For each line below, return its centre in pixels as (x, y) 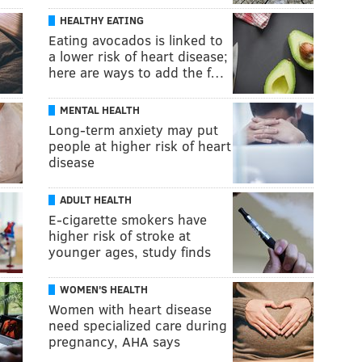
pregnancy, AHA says (114, 341)
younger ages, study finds (130, 251)
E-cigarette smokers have (128, 219)
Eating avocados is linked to (136, 40)
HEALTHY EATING (102, 20)
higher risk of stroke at (120, 235)
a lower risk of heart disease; (138, 56)
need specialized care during (138, 325)
